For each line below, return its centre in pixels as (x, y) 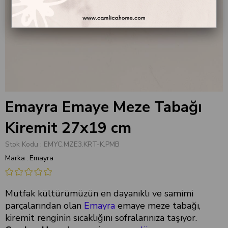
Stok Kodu (22, 144)
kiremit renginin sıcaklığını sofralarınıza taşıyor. (101, 218)
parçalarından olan (45, 205)
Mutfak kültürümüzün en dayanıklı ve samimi (99, 193)
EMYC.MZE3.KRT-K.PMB (82, 144)
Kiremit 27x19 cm (68, 128)
